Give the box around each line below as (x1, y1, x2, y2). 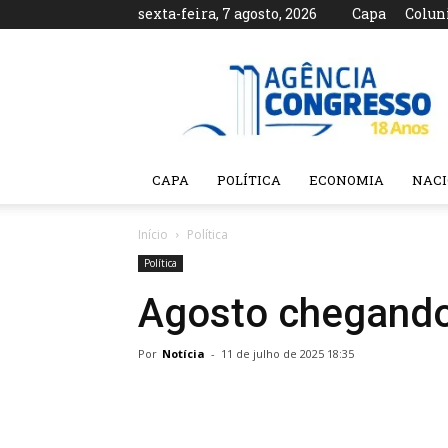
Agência (189, 57, 240, 76)
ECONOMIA (309, 171, 384, 189)
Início (138, 226, 168, 243)
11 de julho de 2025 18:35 (221, 346, 354, 361)
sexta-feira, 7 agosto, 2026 (138, 4, 317, 23)
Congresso (189, 78, 259, 97)
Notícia (162, 346, 205, 361)
